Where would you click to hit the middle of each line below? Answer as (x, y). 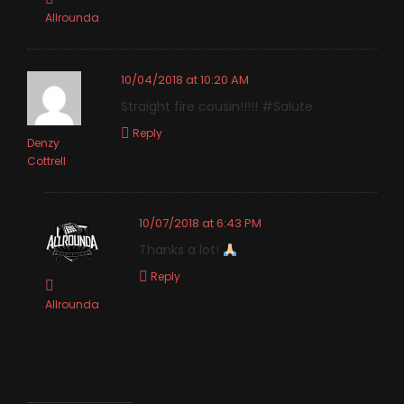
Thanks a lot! (181, 250)
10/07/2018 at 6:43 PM (200, 223)
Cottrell (46, 161)
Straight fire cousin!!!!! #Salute (217, 107)
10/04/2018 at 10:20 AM (185, 79)
